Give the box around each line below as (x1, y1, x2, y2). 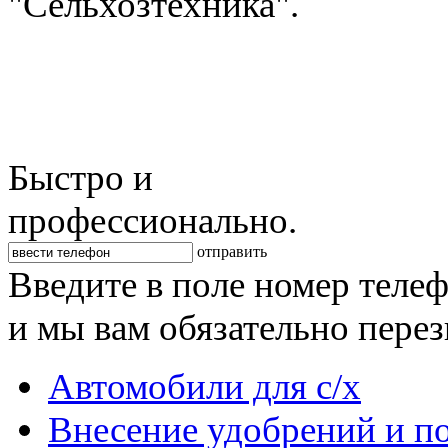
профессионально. (8, 200, 297, 241)
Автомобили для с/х (48, 366, 361, 407)
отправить (197, 243, 267, 260)
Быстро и (8, 157, 153, 198)
